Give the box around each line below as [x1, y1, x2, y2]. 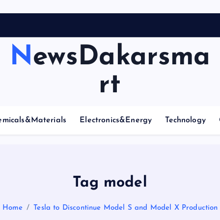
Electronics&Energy [80, 116, 152, 124]
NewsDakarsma [9, 44, 33, 71]
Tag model [73, 175, 147, 191]
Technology [165, 116, 206, 124]
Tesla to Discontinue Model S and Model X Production [33, 204, 218, 212]
